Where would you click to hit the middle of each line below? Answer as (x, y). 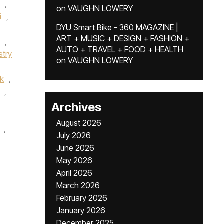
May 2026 (74, 160)
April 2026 (74, 173)
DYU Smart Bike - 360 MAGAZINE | (117, 27)
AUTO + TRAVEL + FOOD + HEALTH (120, 49)
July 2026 (74, 135)
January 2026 (81, 210)
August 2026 (79, 123)
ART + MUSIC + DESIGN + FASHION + (123, 38)
